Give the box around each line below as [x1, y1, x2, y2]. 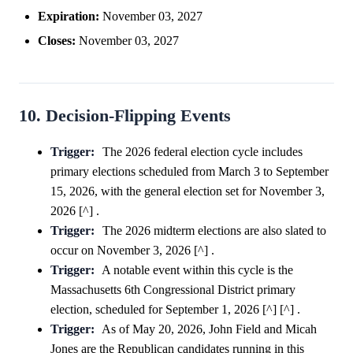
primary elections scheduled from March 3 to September [50, 164, 329, 178]
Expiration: [38, 9, 99, 23]
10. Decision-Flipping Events [19, 106, 231, 125]
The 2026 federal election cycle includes [102, 144, 303, 158]
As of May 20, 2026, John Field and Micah [101, 321, 317, 336]
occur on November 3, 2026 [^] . [50, 243, 214, 257]
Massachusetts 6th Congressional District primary [50, 282, 295, 296]
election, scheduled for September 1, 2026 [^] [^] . [50, 302, 300, 316]
